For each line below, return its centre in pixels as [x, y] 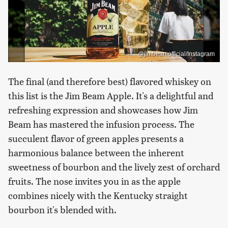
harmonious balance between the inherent [96, 153]
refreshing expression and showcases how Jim [103, 110]
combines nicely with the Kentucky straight [98, 195]
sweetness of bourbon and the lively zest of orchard [114, 167]
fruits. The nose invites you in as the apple [94, 181]
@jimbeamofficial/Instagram [176, 54]
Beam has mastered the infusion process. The [101, 124]
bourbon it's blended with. [62, 210]
